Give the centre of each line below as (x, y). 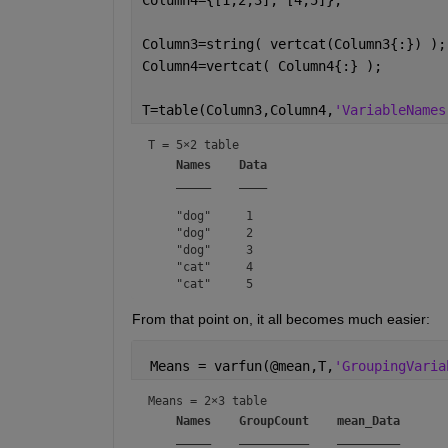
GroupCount (273, 420)
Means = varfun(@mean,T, (237, 365)
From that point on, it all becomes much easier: (280, 318)
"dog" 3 (207, 249)
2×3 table (235, 400)
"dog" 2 (207, 232)
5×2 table (207, 144)
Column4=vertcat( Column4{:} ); (261, 65)
